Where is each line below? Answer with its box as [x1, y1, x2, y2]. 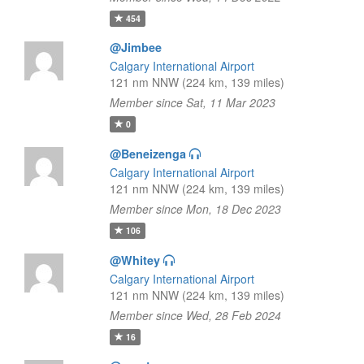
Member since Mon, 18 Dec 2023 [109, 201, 281, 217]
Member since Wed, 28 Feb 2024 [109, 307, 281, 323]
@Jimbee [109, 39, 162, 55]
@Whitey [109, 252, 160, 268]
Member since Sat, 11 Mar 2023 [109, 94, 275, 110]
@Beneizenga [109, 145, 186, 162]
